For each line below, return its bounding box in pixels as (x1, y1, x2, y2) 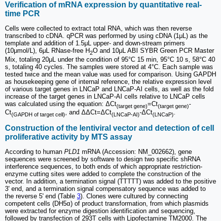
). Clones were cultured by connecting (80, 192, 188, 200)
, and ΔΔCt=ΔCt (65, 109, 111, 116)
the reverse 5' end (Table (5, 192, 77, 200)
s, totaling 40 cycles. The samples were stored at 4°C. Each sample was (5, 63, 213, 71)
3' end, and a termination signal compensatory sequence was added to (5, 185, 206, 193)
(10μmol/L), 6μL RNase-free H (5, 47, 90, 55)
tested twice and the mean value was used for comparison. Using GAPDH (5, 70, 216, 78)
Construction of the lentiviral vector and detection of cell (5, 124, 214, 133)
